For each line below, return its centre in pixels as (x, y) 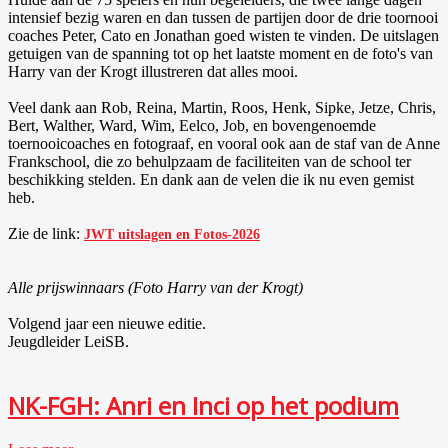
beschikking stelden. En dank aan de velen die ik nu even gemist (211, 179)
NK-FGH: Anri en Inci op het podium (203, 405)
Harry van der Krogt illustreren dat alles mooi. (153, 71)
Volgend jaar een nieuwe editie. (109, 323)
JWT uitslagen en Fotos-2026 (172, 234)
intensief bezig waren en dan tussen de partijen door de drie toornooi (223, 17)
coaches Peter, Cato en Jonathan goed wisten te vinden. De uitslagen (223, 35)
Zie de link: (44, 233)
